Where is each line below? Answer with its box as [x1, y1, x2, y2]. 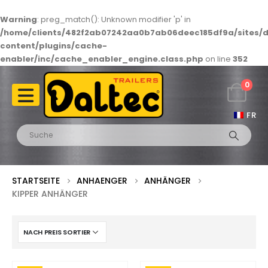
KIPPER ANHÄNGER [12, 188, 88, 200]
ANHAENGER [77, 175, 127, 187]
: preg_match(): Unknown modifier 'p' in [37, 14, 191, 25]
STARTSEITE [12, 175, 60, 187]
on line [203, 53, 233, 65]
